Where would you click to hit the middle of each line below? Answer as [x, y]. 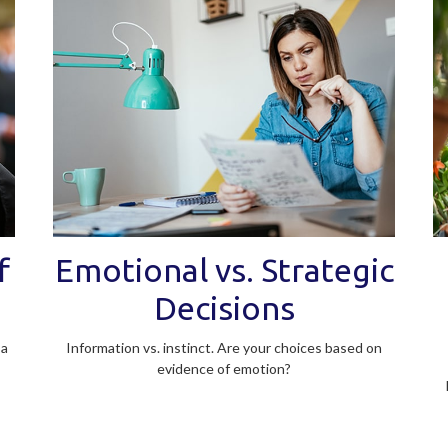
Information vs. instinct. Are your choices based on [224, 348]
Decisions [224, 308]
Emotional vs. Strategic [224, 270]
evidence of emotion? [224, 369]
